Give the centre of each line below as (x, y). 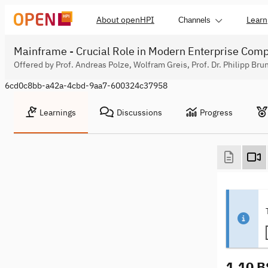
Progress (216, 112)
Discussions (139, 112)
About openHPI (125, 20)
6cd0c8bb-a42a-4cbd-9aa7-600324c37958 (86, 86)
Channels (194, 20)
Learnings (58, 112)
